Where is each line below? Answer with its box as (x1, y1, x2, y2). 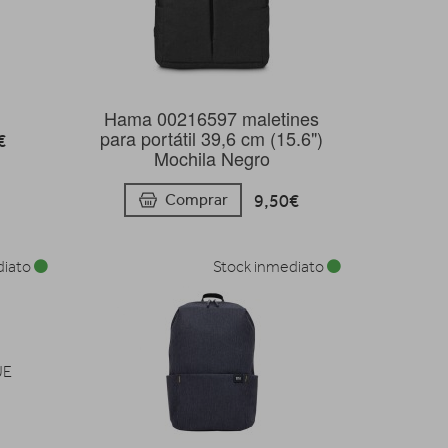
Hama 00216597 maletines (104, 104, 320, 131)
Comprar (165, 190, 229, 210)
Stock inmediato (212, 258, 327, 277)
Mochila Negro (153, 144, 270, 171)
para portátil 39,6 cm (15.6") (100, 124, 324, 151)
